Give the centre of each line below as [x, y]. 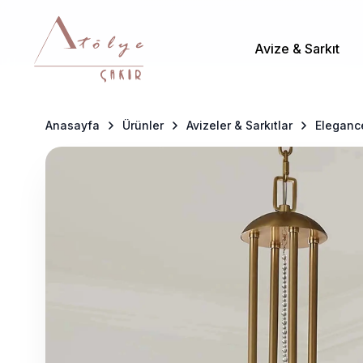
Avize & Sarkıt [297, 48]
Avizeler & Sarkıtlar [239, 125]
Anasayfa [73, 125]
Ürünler [143, 125]
